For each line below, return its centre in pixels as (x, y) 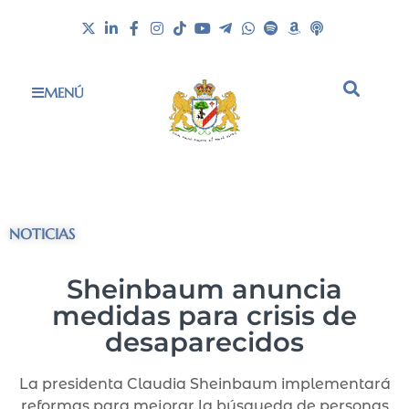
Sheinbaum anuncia (204, 289)
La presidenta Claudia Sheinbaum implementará (204, 384)
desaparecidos (204, 342)
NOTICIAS (42, 234)
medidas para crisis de (204, 316)
